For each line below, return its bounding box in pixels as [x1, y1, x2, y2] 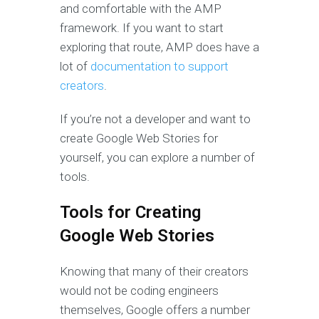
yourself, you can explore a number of [60, 150, 255, 165]
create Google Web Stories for [60, 131, 218, 146]
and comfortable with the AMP [60, 1, 221, 16]
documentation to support [90, 59, 229, 74]
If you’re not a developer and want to [60, 112, 251, 127]
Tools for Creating [60, 202, 201, 223]
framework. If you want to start [60, 21, 224, 36]
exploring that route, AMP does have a [60, 40, 259, 55]
